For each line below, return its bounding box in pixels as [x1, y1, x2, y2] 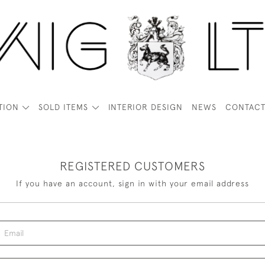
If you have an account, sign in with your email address [16, 179, 249, 188]
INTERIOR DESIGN [108, 102, 183, 112]
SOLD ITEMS [38, 102, 89, 112]
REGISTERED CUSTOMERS [60, 159, 205, 173]
